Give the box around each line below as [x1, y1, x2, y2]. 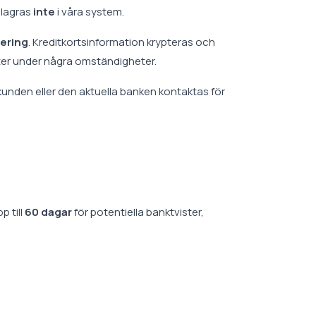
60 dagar [25, 205, 72, 219]
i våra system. [55, 4, 124, 19]
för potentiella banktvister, [72, 205, 204, 219]
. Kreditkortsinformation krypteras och [28, 35, 215, 49]
